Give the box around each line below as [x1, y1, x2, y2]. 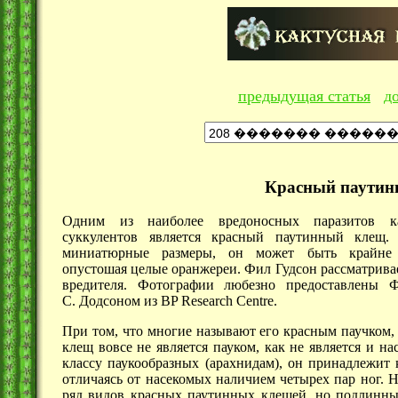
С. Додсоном [62, 293, 140, 309]
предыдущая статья [238, 87, 370, 105]
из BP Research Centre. [140, 293, 277, 309]
